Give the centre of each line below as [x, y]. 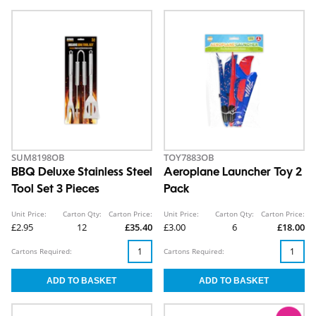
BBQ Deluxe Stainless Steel [82, 173]
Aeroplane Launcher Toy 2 [233, 173]
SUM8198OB [38, 158]
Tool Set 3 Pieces [55, 190]
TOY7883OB [189, 158]
